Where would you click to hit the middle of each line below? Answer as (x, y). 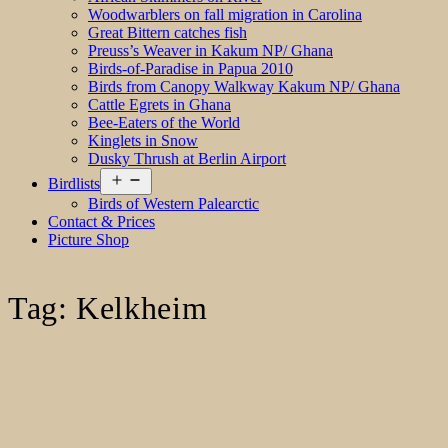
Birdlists (74, 183)
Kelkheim (142, 308)
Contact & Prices (101, 221)
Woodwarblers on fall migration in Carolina (225, 14)
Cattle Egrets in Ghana (159, 104)
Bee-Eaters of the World (164, 122)
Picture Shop (88, 239)
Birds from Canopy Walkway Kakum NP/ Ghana (244, 86)
